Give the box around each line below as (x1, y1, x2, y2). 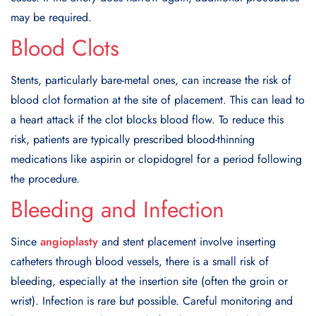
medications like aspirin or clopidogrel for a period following (11, 150, 302, 167)
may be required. (11, 8, 92, 25)
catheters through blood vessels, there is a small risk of (11, 253, 269, 269)
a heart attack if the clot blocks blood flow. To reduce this (11, 111, 284, 128)
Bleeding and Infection (11, 193, 224, 226)
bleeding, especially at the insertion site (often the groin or (11, 272, 288, 289)
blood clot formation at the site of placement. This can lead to (11, 91, 305, 108)
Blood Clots (11, 31, 119, 64)
